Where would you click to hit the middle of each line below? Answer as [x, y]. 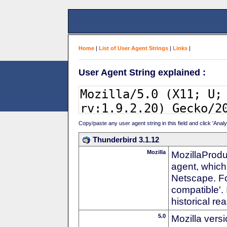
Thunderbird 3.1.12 [126, 139]
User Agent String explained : [142, 72]
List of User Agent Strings [134, 48]
